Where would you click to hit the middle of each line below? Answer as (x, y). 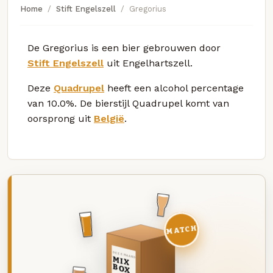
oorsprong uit (61, 118)
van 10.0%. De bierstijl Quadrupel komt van (128, 103)
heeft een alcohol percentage (174, 88)
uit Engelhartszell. (148, 63)
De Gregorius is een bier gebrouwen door (124, 48)
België (109, 118)
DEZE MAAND (124, 255)
